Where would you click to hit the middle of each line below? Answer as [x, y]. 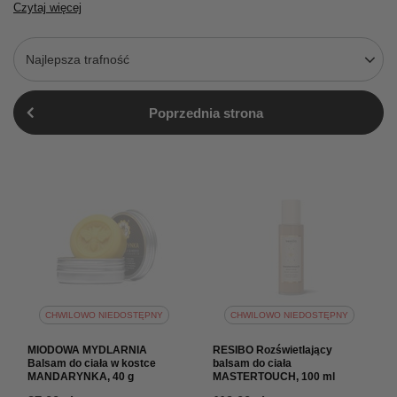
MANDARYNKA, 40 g [81, 377]
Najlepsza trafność [78, 59]
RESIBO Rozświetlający [272, 350]
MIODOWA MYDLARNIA [87, 350]
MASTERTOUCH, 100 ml [274, 377]
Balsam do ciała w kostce [92, 363]
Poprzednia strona [206, 113]
